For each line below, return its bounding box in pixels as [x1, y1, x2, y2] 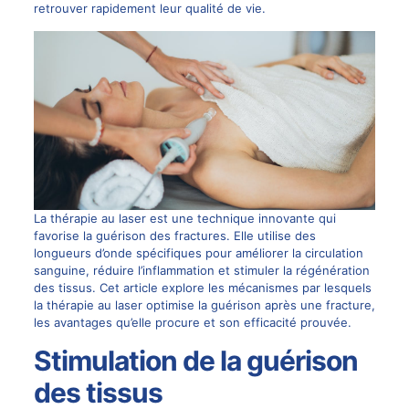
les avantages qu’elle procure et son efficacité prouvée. [33, 314, 351, 330]
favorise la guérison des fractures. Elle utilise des [33, 227, 316, 243]
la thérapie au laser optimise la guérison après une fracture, [33, 297, 375, 312]
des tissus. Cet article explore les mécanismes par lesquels [33, 279, 372, 295]
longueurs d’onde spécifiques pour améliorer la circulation [33, 245, 363, 260]
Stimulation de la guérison [33, 343, 358, 377]
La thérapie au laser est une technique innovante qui [33, 210, 336, 225]
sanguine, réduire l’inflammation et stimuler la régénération [33, 262, 370, 278]
